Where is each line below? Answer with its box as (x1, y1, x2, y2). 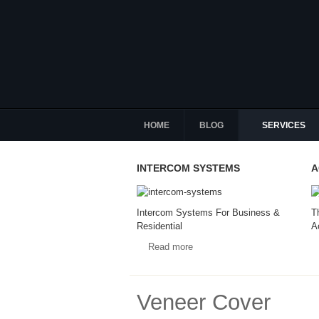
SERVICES (262, 120, 305, 130)
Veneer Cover (137, 290, 271, 315)
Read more (148, 241, 193, 252)
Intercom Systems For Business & (137, 207, 280, 218)
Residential (137, 221, 182, 231)
